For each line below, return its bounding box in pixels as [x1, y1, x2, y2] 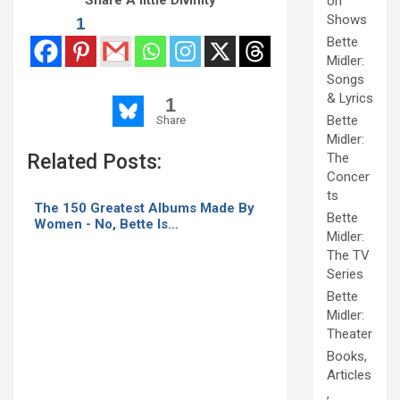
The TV [327, 247, 370, 264]
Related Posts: [27, 149, 162, 174]
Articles [327, 367, 371, 384]
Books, [327, 348, 367, 365]
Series [327, 266, 363, 283]
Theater [327, 326, 372, 343]
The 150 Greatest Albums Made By [34, 199, 254, 216]
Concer [327, 169, 370, 186]
